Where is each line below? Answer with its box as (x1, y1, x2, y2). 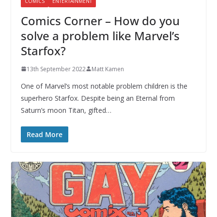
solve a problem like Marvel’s (20, 27, 180, 44)
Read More (26, 129, 62, 139)
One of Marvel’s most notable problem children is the (20, 81, 187, 91)
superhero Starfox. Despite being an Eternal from (20, 93, 175, 103)
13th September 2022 (26, 64, 86, 73)
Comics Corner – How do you (20, 12, 180, 29)
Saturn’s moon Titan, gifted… (20, 105, 111, 115)
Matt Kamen (91, 64, 124, 73)
